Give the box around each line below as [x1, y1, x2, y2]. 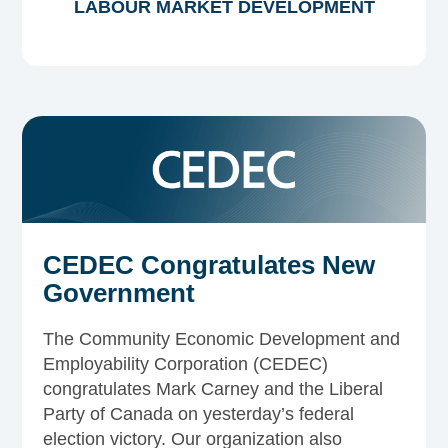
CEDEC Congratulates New [42, 249, 375, 280]
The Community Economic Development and [42, 328, 400, 349]
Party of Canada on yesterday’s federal [42, 403, 354, 424]
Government [42, 277, 195, 308]
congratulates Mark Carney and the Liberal [42, 378, 383, 399]
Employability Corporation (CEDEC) [42, 353, 328, 374]
